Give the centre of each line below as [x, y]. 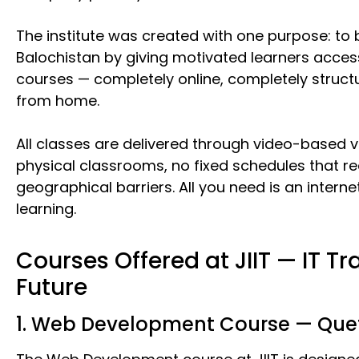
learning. [46, 209]
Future [52, 287]
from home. [58, 101]
